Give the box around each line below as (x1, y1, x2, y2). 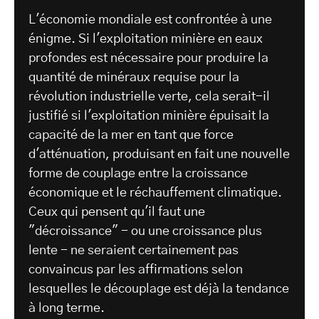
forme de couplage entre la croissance (28, 167, 248, 181)
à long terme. (28, 302, 136, 315)
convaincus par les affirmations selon (28, 263, 243, 277)
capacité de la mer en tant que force (28, 129, 234, 142)
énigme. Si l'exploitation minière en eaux (28, 33, 263, 46)
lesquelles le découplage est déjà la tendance (28, 283, 289, 296)
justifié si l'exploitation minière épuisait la (28, 110, 269, 123)
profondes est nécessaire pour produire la (28, 52, 268, 66)
